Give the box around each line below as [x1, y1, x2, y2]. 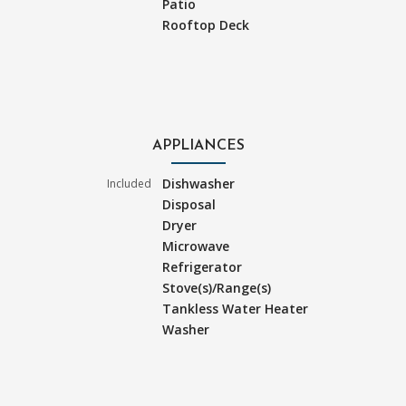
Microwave [162, 237, 230, 255]
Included [107, 175, 152, 191]
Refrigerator [162, 257, 243, 275]
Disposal [162, 195, 217, 213]
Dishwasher [162, 174, 236, 192]
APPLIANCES [152, 138, 245, 153]
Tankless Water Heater [162, 299, 309, 317]
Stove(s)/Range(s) [162, 278, 272, 296]
